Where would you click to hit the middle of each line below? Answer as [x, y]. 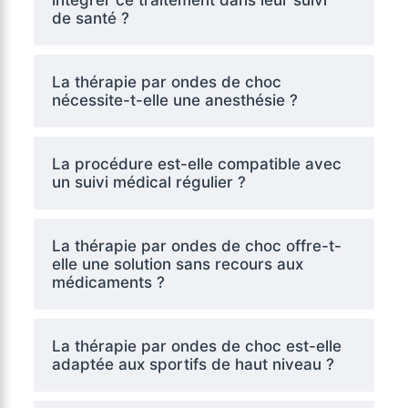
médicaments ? [108, 282]
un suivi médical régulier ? [148, 182]
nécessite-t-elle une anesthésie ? [174, 100]
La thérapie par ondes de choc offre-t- [196, 245]
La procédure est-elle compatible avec [196, 163]
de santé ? [90, 18]
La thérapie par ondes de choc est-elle [196, 346]
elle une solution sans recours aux [177, 264]
